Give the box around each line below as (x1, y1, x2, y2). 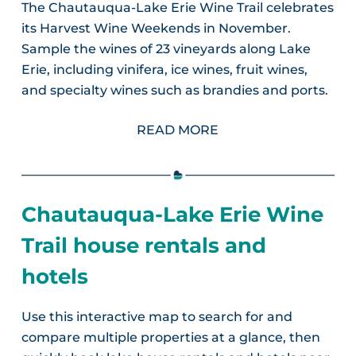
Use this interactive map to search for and (21, 308, 292, 324)
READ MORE (137, 122, 219, 137)
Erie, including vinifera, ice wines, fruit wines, (21, 61, 308, 77)
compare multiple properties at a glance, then (21, 329, 320, 345)
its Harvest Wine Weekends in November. (21, 20, 291, 36)
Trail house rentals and (21, 232, 266, 258)
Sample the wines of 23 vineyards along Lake (21, 41, 311, 56)
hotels (21, 263, 88, 289)
